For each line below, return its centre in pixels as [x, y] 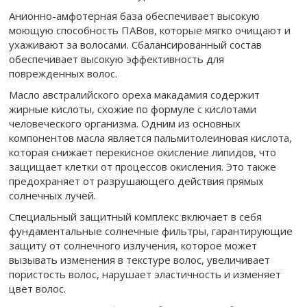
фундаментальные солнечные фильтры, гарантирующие [151, 231]
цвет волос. [37, 288]
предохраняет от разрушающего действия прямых [136, 181]
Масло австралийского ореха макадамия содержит [134, 95]
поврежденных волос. [63, 73]
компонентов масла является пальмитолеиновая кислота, [150, 138]
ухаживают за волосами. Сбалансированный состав [135, 45]
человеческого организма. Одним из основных [125, 123]
